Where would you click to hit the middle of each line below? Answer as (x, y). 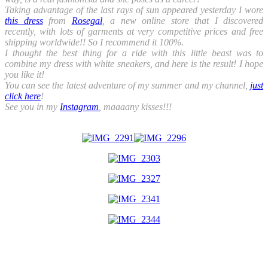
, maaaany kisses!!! (135, 106)
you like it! (26, 74)
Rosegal (87, 20)
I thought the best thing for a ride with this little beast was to (134, 53)
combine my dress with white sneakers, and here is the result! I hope (134, 63)
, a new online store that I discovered (182, 20)
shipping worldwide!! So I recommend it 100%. (94, 42)
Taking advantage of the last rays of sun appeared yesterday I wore (134, 10)
